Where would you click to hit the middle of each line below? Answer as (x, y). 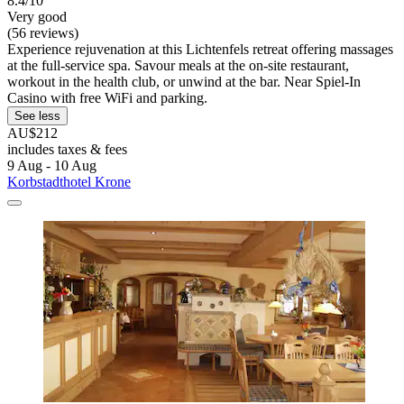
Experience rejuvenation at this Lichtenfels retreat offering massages (200, 50)
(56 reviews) (43, 33)
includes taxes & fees (67, 150)
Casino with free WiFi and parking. (107, 98)
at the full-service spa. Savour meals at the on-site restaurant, (178, 66)
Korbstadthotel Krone (69, 182)
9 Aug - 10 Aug (52, 166)
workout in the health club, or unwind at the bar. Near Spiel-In (184, 82)
